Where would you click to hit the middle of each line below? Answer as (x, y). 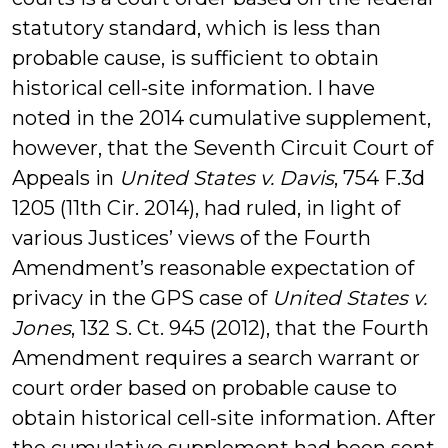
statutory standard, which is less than (196, 28)
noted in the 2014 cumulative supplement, (221, 118)
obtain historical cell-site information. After (224, 418)
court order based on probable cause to (204, 388)
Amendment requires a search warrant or (216, 358)
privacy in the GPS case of (142, 298)
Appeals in (65, 178)
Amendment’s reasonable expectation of (213, 268)
